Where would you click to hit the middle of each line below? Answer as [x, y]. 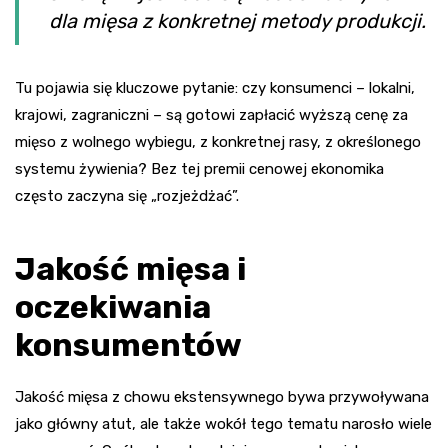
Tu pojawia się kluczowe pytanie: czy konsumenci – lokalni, [215, 88]
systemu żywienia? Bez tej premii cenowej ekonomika [199, 169]
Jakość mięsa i [130, 269]
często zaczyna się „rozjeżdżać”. [127, 196]
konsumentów [128, 345]
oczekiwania [113, 307]
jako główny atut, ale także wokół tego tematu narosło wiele [223, 424]
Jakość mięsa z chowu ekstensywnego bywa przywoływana [222, 397]
